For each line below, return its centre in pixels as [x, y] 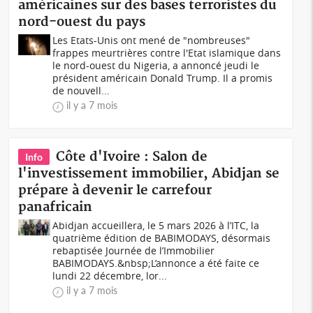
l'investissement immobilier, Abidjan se [149, 174]
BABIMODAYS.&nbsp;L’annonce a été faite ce [156, 263]
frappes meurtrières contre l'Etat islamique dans [167, 53]
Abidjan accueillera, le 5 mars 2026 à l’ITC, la [156, 225]
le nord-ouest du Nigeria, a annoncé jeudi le [156, 65]
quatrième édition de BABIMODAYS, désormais [162, 238]
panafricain [56, 207]
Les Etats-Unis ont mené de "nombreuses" [152, 40]
